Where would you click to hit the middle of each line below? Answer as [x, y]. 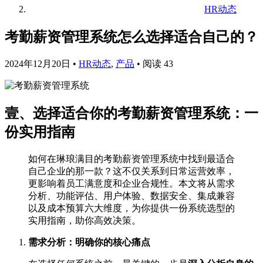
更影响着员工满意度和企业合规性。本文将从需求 [131, 183]
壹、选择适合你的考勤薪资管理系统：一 [131, 113]
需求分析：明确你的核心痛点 [89, 242]
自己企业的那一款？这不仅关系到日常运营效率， [131, 171]
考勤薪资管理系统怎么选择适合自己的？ [131, 37]
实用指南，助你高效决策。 [85, 220]
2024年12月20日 [38, 63]
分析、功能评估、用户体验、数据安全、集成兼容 [131, 195]
